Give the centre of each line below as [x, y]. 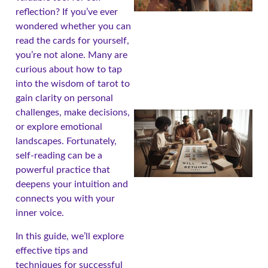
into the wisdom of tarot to [73, 84]
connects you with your [65, 199]
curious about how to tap [69, 70]
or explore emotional [59, 127]
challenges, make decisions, [73, 113]
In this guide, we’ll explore [70, 236]
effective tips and [52, 250]
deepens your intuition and [72, 185]
